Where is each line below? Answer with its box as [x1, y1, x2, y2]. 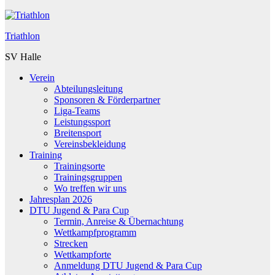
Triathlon [5, 30, 40, 41]
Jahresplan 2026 [29, 193, 92, 204]
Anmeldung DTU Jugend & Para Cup [54, 260, 202, 271]
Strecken [54, 238, 88, 249]
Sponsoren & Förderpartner [54, 94, 160, 105]
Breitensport [54, 127, 101, 138]
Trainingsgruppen [54, 171, 122, 182]
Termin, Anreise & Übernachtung [54, 215, 184, 227]
